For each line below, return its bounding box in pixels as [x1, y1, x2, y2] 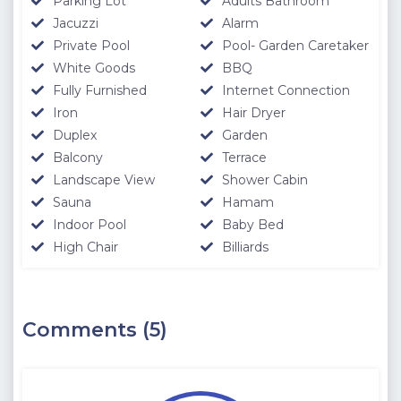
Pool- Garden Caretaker [222, 37, 369, 54]
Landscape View [53, 171, 155, 188]
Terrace [222, 149, 267, 166]
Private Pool [53, 37, 130, 54]
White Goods [53, 59, 135, 76]
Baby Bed [222, 216, 284, 233]
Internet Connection [222, 81, 350, 98]
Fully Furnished [53, 81, 147, 98]
